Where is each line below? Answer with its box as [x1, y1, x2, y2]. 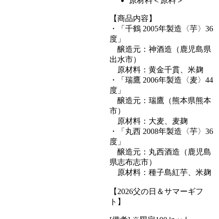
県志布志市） [109, 158, 156, 166]
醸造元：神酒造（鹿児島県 [109, 45, 211, 53]
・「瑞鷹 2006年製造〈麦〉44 [109, 76, 213, 84]
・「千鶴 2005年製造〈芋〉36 [109, 24, 213, 33]
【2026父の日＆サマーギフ [109, 187, 203, 196]
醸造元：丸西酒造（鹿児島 [109, 148, 211, 156]
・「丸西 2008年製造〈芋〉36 [109, 127, 213, 135]
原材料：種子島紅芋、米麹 [109, 168, 211, 176]
